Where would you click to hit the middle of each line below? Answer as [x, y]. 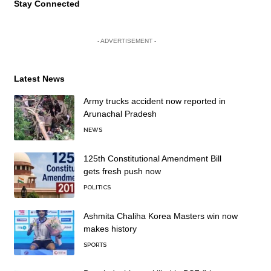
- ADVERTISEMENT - [126, 41]
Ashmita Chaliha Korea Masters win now [160, 216]
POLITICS [97, 187]
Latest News [39, 79]
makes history [110, 229]
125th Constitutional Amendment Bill [152, 158]
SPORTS [95, 245]
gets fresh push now [122, 171]
